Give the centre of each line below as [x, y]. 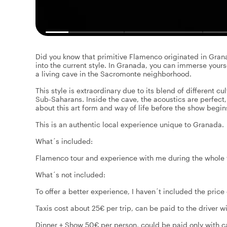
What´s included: [64, 141]
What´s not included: [70, 174]
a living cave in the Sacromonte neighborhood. [113, 73]
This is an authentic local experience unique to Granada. [130, 124]
